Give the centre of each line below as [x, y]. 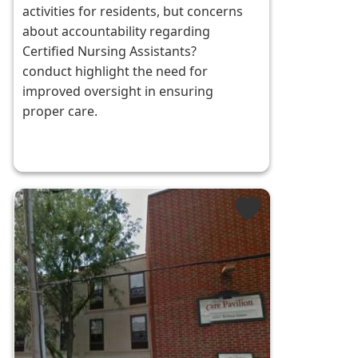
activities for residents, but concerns [133, 12]
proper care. [60, 111]
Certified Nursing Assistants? [110, 52]
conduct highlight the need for [115, 72]
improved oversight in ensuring [118, 91]
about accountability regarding [117, 32]
